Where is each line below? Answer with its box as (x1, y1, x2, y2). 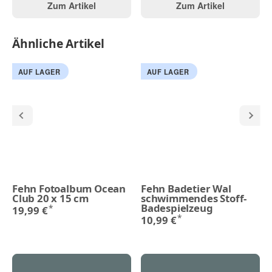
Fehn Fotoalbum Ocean (12, 181, 126, 195)
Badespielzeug (141, 200, 213, 215)
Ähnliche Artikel (12, 35, 104, 52)
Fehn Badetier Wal (141, 181, 231, 195)
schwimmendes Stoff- (141, 191, 247, 205)
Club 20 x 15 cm (12, 191, 89, 205)
